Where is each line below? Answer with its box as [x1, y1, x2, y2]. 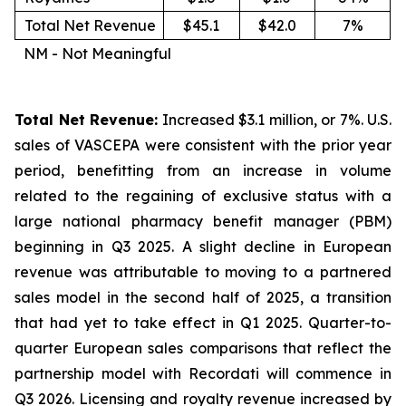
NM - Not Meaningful [24, 44, 171, 63]
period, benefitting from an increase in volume [14, 161, 391, 179]
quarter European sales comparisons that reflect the [14, 339, 391, 357]
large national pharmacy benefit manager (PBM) [14, 212, 391, 230]
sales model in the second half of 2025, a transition [14, 288, 391, 306]
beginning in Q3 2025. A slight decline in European [14, 237, 391, 256]
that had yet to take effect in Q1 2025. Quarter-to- [14, 314, 391, 332]
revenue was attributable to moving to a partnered [14, 263, 391, 281]
